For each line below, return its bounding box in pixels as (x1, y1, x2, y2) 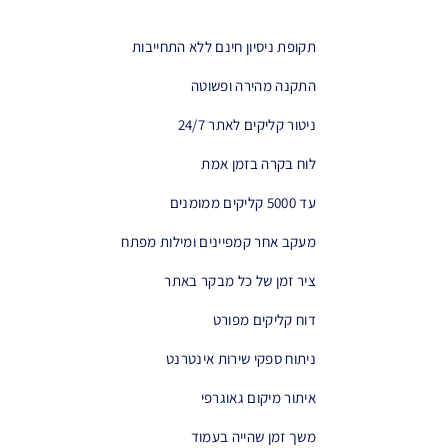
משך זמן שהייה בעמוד (190, 427, 316, 446)
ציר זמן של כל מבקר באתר (164, 271, 316, 290)
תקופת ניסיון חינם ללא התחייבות (132, 37, 316, 56)
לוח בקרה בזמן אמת (201, 154, 316, 173)
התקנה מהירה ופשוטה (191, 76, 316, 95)
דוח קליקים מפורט (212, 310, 316, 329)
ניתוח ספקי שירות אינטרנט (166, 349, 316, 368)
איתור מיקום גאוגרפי (200, 388, 316, 407)
